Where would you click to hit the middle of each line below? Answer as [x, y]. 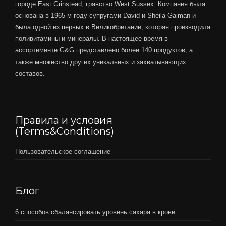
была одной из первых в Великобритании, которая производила [113, 27]
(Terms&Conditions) [65, 131]
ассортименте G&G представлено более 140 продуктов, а [104, 50]
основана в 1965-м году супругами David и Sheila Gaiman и [105, 15]
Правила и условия [64, 120]
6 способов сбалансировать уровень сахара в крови [95, 212]
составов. [30, 73]
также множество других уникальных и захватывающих [101, 62]
